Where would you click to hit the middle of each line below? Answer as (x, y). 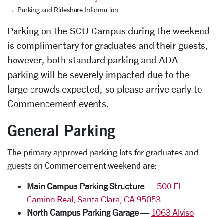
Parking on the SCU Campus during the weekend (108, 31)
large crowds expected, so (62, 89)
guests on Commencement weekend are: (82, 165)
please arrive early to (159, 89)
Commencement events (57, 103)
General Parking (61, 130)
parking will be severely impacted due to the (98, 74)
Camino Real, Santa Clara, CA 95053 (94, 199)
